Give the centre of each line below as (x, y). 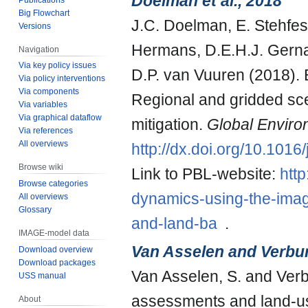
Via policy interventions (62, 79)
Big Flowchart (44, 13)
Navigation (39, 49)
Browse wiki (41, 167)
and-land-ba (174, 224)
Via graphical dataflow (60, 118)
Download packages (57, 262)
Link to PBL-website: (206, 174)
